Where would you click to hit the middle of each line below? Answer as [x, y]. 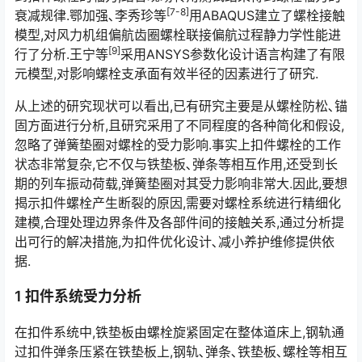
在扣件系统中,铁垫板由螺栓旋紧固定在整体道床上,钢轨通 [179, 332]
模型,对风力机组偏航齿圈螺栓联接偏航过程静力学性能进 [178, 35]
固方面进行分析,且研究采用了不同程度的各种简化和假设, [179, 125]
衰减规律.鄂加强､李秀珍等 [90, 15]
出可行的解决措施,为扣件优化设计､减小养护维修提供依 [175, 242]
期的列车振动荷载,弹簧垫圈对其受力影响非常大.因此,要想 [181, 183]
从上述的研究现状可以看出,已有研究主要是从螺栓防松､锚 [181, 106]
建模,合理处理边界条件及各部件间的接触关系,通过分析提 [179, 222]
